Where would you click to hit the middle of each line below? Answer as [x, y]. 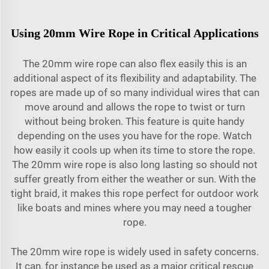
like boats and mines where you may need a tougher [134, 207]
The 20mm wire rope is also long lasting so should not [134, 164]
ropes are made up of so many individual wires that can [134, 92]
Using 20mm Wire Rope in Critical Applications [134, 33]
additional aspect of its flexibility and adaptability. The [134, 78]
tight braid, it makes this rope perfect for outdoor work [134, 193]
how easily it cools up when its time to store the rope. [134, 150]
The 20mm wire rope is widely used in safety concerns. [134, 251]
